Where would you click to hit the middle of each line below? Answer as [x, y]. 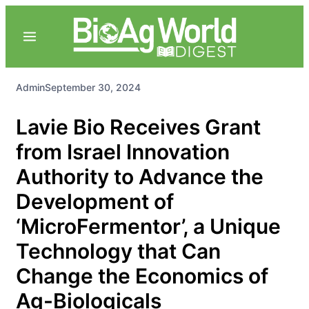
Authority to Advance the [140, 176]
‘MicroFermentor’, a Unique [148, 226]
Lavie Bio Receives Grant [138, 127]
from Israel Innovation [123, 151]
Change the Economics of [142, 276]
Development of [95, 201]
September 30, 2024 [93, 87]
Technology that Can [118, 251]
